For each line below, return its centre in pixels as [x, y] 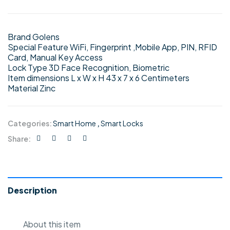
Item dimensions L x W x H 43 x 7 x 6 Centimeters [99, 78]
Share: [19, 138]
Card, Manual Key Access [55, 57]
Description [32, 190]
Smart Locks [122, 123]
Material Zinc [32, 88]
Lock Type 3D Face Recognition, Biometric [89, 67]
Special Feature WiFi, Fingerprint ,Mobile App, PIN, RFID [112, 47]
